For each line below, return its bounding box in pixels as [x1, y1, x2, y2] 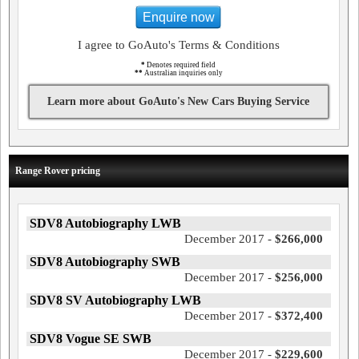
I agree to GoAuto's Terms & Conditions [77, 38, 280, 51]
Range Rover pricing [15, 165, 100, 176]
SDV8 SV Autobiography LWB [30, 293, 201, 307]
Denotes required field [145, 61, 216, 69]
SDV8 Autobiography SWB [30, 255, 180, 268]
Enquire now [142, 10, 215, 24]
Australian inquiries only [142, 69, 223, 77]
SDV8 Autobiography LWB [30, 216, 181, 230]
